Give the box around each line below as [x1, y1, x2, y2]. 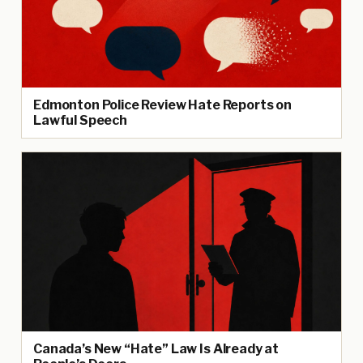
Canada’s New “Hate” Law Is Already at [33, 341, 280, 357]
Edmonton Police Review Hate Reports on [33, 96, 292, 113]
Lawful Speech [33, 112, 127, 128]
